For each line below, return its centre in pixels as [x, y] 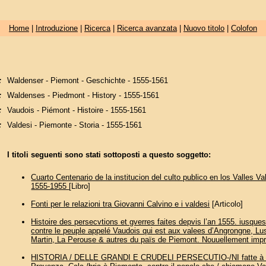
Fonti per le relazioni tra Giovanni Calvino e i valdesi [121, 204]
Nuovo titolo [204, 28]
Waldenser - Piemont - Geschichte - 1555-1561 [88, 80]
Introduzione [56, 28]
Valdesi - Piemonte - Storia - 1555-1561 [75, 125]
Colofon [244, 28]
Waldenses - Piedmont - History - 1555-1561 [83, 95]
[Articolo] [227, 204]
